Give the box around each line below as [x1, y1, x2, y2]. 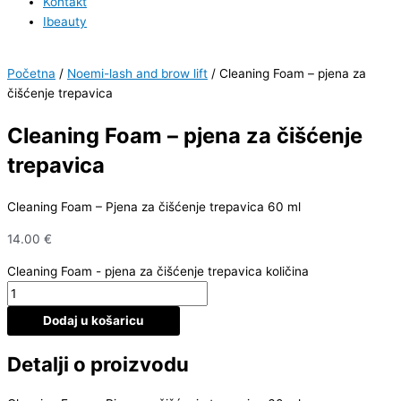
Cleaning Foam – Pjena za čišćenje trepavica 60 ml [7, 200, 301, 215]
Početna [7, 66, 55, 81]
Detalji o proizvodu [7, 352, 189, 377]
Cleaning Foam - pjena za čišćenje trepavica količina [7, 263, 309, 278]
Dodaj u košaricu [43, 312, 144, 328]
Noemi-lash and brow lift [67, 66, 208, 81]
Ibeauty [43, 14, 87, 30]
